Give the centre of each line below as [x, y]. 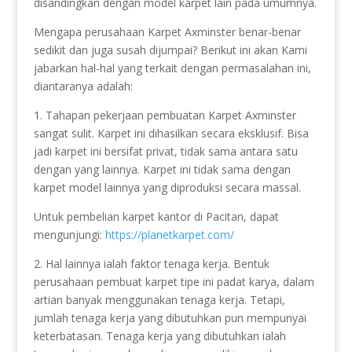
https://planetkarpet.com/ [169, 234]
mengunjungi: [69, 234]
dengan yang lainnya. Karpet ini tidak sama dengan [162, 169]
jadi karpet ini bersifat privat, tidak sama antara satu [165, 151]
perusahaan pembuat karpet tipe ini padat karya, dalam [174, 281]
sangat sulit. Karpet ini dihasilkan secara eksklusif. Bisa [171, 133]
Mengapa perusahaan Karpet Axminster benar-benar [167, 31]
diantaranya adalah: [83, 86]
